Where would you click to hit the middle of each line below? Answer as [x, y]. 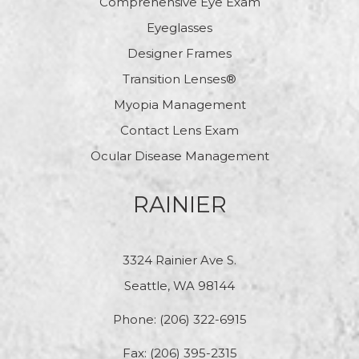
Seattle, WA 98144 [179, 286]
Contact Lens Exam [179, 131]
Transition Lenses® [179, 79]
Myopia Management [179, 105]
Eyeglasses [179, 28]
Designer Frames [179, 54]
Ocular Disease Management [179, 156]
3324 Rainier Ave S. [179, 260]
